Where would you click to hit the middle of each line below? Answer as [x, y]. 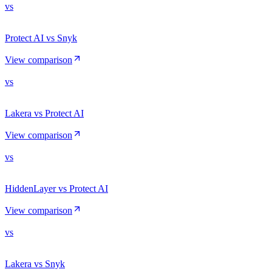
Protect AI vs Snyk [41, 38]
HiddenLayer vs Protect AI [56, 188]
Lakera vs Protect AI [44, 113]
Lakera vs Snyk [35, 263]
